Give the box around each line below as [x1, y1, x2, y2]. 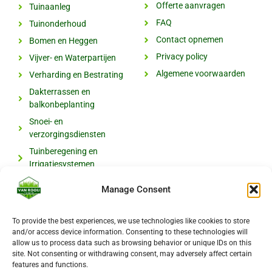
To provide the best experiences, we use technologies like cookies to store [12, 217, 250, 225]
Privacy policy [155, 52, 208, 62]
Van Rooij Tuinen [30, 216, 93, 226]
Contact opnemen [155, 35, 223, 45]
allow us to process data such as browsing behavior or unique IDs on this [12, 239, 251, 247]
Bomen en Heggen [29, 36, 98, 46]
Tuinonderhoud [29, 19, 87, 29]
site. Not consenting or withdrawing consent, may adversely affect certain [12, 250, 252, 258]
